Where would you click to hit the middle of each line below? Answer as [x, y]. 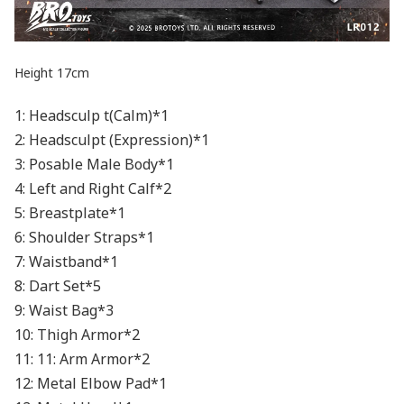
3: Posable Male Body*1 [94, 164]
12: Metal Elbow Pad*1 [91, 383]
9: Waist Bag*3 [64, 310]
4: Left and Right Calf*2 [93, 188]
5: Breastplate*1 [70, 212]
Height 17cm [52, 72]
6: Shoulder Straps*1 [84, 237]
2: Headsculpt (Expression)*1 [112, 139]
